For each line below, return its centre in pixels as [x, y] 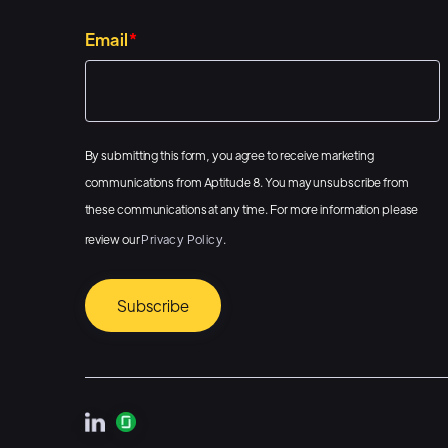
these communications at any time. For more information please [251, 209]
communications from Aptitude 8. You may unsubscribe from [246, 182]
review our [113, 239]
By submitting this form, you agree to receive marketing [229, 155]
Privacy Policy [182, 239]
